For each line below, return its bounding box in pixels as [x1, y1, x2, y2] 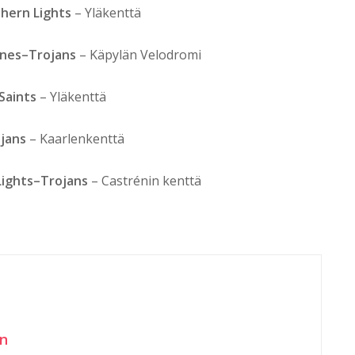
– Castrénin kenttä [88, 172, 201, 190]
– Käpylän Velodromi [76, 46, 201, 64]
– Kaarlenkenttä [26, 130, 124, 148]
